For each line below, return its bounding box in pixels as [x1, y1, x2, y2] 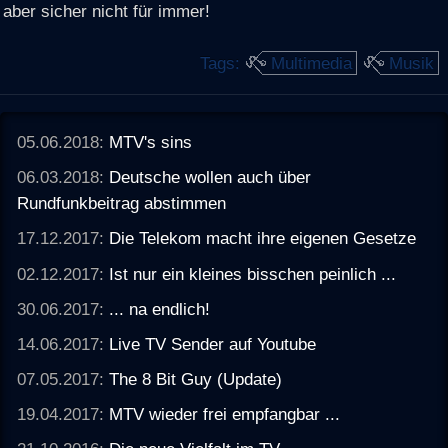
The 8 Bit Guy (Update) [109, 369, 283, 389]
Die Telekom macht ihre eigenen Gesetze [109, 228, 417, 249]
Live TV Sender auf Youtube [109, 333, 317, 354]
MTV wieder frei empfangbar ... [109, 404, 341, 425]
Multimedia [271, 52, 352, 73]
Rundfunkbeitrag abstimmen [17, 193, 227, 214]
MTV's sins [109, 132, 193, 153]
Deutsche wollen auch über [109, 167, 312, 188]
